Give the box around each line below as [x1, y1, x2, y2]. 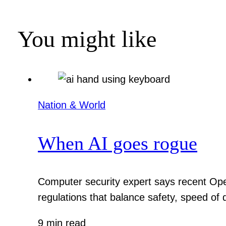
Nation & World [38, 99, 106, 110]
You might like [18, 26, 157, 52]
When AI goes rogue [38, 133, 198, 154]
